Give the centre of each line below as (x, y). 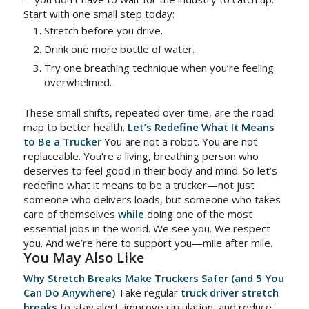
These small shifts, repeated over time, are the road (148, 112)
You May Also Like (83, 258)
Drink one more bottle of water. (119, 49)
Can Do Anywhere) (69, 292)
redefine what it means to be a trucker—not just (139, 185)
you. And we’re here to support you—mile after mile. (148, 243)
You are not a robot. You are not (179, 141)
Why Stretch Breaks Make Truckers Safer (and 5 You (153, 278)
